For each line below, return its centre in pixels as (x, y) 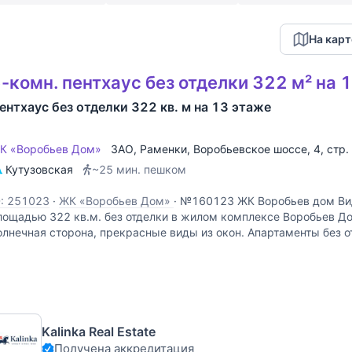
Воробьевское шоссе (250, 149)
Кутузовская (39, 169)
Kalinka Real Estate (99, 332)
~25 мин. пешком (139, 169)
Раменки (163, 149)
